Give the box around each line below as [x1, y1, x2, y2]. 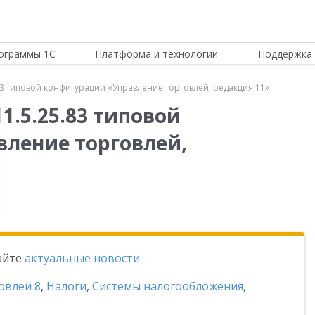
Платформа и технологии [95, 47, 219, 60]
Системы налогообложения [92, 278, 243, 294]
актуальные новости [25, 250, 140, 266]
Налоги [46, 278, 86, 294]
